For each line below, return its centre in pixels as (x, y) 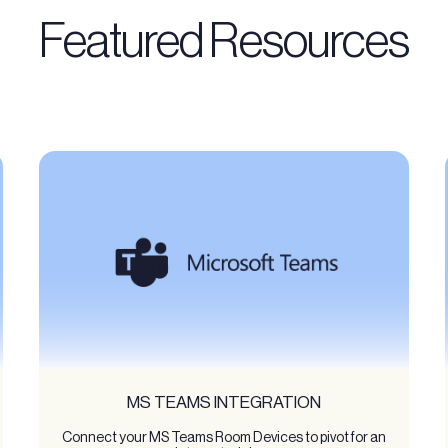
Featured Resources (224, 39)
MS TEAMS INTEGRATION (223, 401)
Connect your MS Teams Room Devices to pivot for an (223, 436)
